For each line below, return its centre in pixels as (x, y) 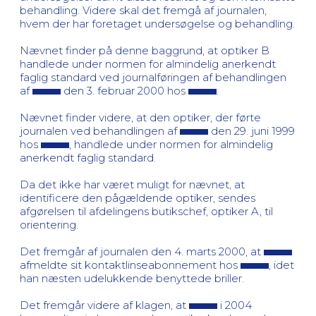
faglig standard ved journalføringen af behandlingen (153, 77)
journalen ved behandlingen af (100, 130)
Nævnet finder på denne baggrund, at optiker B (145, 50)
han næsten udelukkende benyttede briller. (132, 278)
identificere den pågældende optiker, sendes (138, 197)
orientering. (49, 224)
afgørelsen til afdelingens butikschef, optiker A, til (146, 211)
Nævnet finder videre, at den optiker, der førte (140, 117)
